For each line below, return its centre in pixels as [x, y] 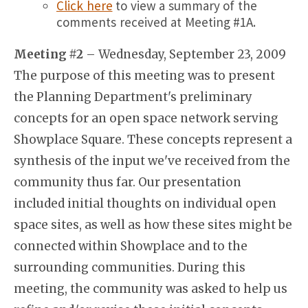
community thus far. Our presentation [128, 182]
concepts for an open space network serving [146, 118]
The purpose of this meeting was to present [144, 76]
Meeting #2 [48, 54]
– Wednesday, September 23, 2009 [185, 54]
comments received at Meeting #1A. [156, 22]
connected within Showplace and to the [131, 246]
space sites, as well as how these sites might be [153, 225]
